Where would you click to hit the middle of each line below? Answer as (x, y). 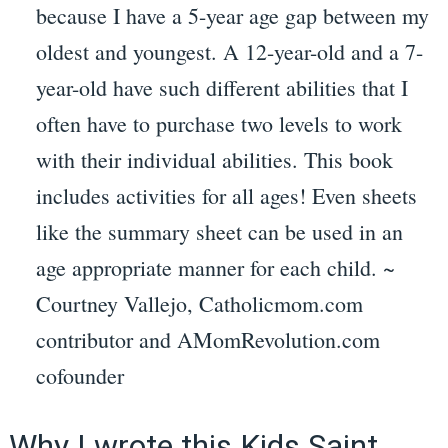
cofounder (79, 376)
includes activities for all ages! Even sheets (226, 196)
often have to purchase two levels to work (218, 124)
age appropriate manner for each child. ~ (215, 268)
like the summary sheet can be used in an (219, 232)
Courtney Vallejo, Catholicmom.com (199, 304)
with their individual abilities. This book (214, 160)
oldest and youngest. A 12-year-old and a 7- (229, 52)
